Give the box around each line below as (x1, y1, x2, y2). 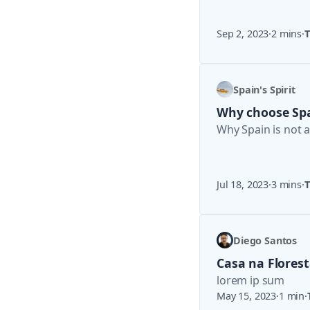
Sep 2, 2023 (217, 27, 269, 40)
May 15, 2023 (217, 289, 277, 302)
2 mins (271, 27, 302, 40)
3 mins (271, 178, 302, 191)
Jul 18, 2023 (217, 178, 269, 191)
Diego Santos (233, 233, 298, 247)
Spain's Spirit (233, 82, 295, 96)
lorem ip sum (217, 273, 285, 288)
